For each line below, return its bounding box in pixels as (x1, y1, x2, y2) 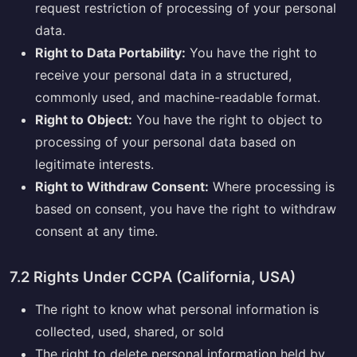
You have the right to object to (132, 111, 323, 127)
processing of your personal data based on (35, 133, 296, 150)
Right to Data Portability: (35, 44, 186, 61)
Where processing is (209, 178, 335, 194)
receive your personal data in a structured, (35, 66, 292, 83)
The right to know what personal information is (35, 300, 319, 317)
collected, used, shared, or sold (35, 323, 224, 339)
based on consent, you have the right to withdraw (35, 200, 336, 217)
